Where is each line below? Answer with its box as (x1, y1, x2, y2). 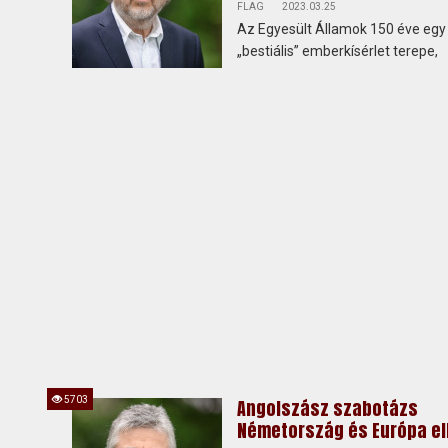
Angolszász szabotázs (237, 395, 418, 422)
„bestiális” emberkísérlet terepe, (237, 43, 438, 59)
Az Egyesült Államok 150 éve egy (237, 21, 446, 37)
